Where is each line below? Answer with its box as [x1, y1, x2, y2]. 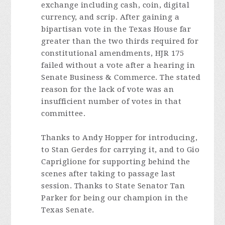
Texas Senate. [41, 205, 94, 214]
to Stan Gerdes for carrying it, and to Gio [41, 145, 200, 154]
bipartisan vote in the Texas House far [41, 25, 191, 34]
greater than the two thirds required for [41, 37, 199, 46]
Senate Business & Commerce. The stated [41, 73, 201, 82]
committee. [41, 109, 86, 118]
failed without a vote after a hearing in [41, 61, 195, 70]
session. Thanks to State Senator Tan [41, 181, 185, 190]
